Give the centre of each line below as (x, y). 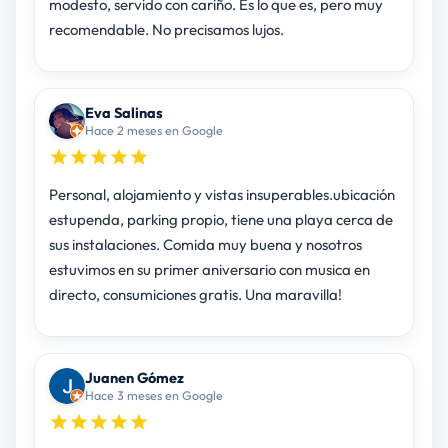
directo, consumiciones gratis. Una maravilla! (195, 295)
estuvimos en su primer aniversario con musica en (209, 270)
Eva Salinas (123, 113)
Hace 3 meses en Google (153, 395)
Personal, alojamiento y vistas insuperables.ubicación (221, 195)
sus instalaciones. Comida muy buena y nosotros (205, 245)
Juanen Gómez (134, 378)
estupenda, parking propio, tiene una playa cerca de (220, 220)
